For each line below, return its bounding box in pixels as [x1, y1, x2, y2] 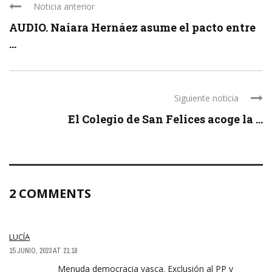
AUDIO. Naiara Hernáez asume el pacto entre [9, 19, 256, 35]
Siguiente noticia [174, 92, 239, 104]
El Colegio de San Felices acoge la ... [68, 111, 263, 126]
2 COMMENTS [9, 185, 91, 202]
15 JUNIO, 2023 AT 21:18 [9, 245, 77, 256]
